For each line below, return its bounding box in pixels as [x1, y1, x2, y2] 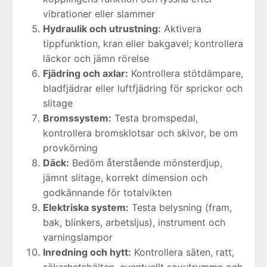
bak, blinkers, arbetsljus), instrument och [43, 216, 225, 228]
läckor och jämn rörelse [43, 52, 149, 64]
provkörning [43, 142, 98, 154]
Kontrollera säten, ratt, [131, 246, 234, 258]
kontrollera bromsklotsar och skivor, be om [43, 127, 238, 139]
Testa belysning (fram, [129, 201, 232, 213]
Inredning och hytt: [43, 246, 131, 258]
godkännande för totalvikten [43, 187, 172, 198]
